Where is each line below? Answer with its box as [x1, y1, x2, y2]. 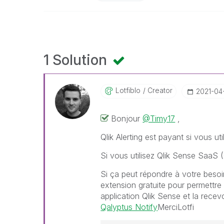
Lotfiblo [115, 86, 141, 94]
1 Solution [43, 51, 110, 68]
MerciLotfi [157, 202, 194, 212]
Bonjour [111, 113, 143, 123]
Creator [145, 86, 173, 94]
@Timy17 [142, 113, 175, 123]
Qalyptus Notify [100, 202, 158, 212]
